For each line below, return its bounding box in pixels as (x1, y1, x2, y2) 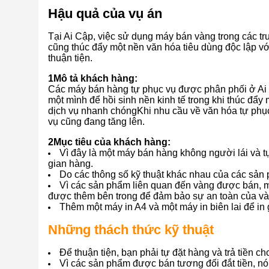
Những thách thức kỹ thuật (48, 222, 214, 237)
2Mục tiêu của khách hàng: (48, 137, 171, 147)
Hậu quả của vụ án (48, 6, 162, 21)
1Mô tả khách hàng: (48, 73, 138, 83)
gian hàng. (48, 159, 93, 169)
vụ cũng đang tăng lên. (48, 116, 145, 127)
